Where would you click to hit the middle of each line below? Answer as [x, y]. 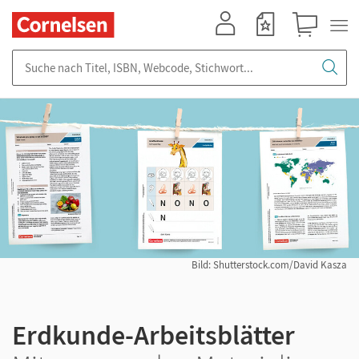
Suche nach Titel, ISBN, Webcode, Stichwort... [128, 57]
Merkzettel [270, 44]
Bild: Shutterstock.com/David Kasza [269, 265]
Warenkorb [312, 44]
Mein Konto [232, 44]
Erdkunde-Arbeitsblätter [153, 335]
